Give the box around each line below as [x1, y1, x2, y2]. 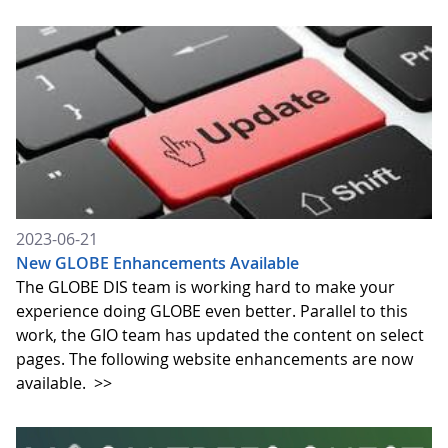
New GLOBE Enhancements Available [16, 251, 299, 274]
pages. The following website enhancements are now [16, 347, 413, 370]
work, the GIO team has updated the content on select [16, 323, 424, 346]
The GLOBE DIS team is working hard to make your [16, 275, 395, 298]
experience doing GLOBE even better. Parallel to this [16, 299, 408, 322]
